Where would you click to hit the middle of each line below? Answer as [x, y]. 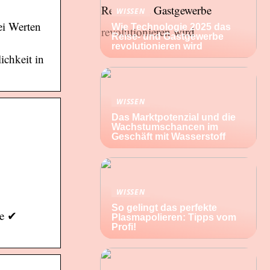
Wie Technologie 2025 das [171, 27]
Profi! [124, 227]
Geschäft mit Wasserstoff [168, 137]
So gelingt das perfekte [164, 208]
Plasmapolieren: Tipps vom [174, 217]
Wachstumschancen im [165, 127]
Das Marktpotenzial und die [174, 117]
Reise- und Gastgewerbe [168, 36]
